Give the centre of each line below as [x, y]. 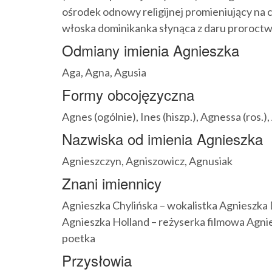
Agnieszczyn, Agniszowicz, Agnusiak [147, 161]
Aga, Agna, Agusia [104, 72]
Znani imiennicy [112, 183]
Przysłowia [97, 260]
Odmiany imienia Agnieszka [151, 50]
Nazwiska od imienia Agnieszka [162, 138]
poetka [79, 238]
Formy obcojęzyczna [128, 94]
